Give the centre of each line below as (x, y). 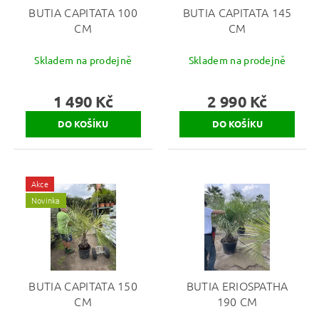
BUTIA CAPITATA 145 (237, 12)
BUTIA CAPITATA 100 (83, 12)
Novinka (46, 200)
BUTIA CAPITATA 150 (83, 285)
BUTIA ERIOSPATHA (237, 285)
